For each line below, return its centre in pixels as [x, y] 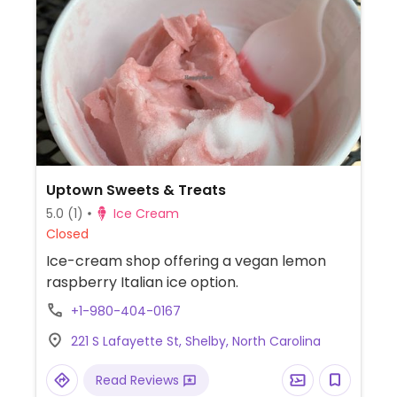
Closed [67, 234]
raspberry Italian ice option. [142, 282]
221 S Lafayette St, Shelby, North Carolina [195, 341]
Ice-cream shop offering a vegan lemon [186, 261]
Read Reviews [139, 380]
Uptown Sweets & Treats [136, 190]
